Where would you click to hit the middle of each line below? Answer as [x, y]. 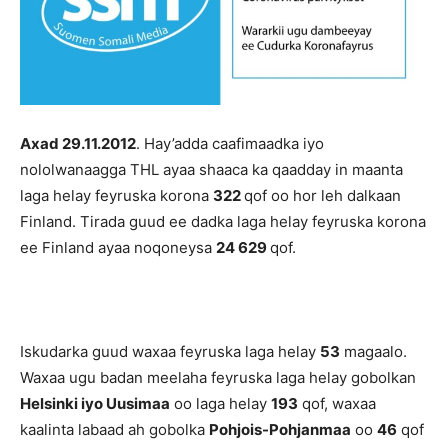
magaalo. [373, 352]
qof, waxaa [337, 404]
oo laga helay [220, 404]
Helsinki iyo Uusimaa [95, 404]
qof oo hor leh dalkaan [322, 196]
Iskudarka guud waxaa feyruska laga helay [170, 352]
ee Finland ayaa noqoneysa [118, 248]
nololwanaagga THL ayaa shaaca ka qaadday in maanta [211, 170]
